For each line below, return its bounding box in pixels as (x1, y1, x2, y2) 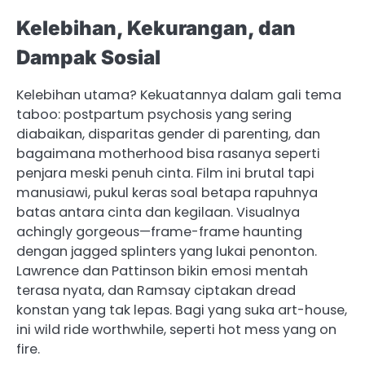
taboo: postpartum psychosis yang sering (16, 104, 292, 124)
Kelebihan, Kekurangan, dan (16, 15, 296, 40)
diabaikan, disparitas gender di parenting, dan (16, 124, 320, 143)
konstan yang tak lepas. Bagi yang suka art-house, (16, 300, 347, 319)
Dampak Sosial (16, 45, 161, 69)
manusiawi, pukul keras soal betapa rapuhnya (16, 182, 318, 202)
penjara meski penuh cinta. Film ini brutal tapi (16, 163, 314, 182)
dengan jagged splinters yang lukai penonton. (16, 241, 317, 261)
